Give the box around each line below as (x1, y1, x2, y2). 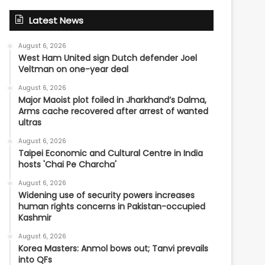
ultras (18, 117, 42, 128)
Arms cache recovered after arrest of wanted (18, 105, 209, 117)
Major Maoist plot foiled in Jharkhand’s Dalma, (18, 94, 207, 106)
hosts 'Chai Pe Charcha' (18, 159, 117, 170)
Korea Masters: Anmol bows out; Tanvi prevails (18, 243, 209, 254)
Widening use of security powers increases (18, 189, 195, 201)
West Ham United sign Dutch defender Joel (18, 52, 198, 64)
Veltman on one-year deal (18, 63, 129, 75)
